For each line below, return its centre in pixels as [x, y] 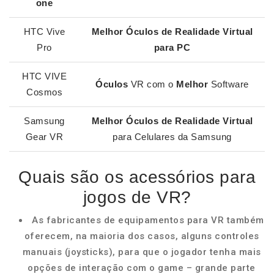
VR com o [152, 84]
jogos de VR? [137, 197]
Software [228, 84]
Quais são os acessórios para [137, 177]
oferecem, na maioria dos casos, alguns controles [142, 236]
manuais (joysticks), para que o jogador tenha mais [142, 252]
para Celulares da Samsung [172, 137]
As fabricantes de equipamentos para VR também [148, 220]
